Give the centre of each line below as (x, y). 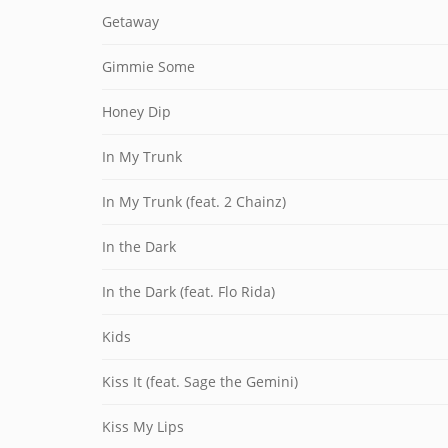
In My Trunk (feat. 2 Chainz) (194, 201)
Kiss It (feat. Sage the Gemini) (200, 381)
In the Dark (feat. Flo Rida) (188, 291)
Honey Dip (136, 111)
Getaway (130, 21)
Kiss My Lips (143, 426)
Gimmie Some (148, 66)
